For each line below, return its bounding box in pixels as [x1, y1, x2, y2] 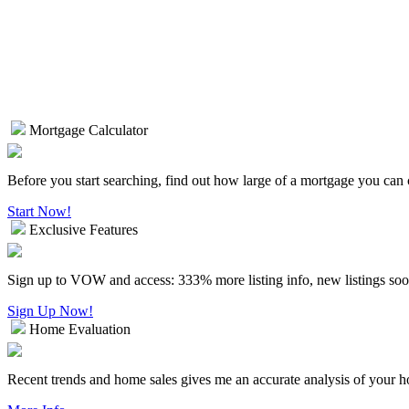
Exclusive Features [29, 221, 138, 237]
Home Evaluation [29, 320, 131, 337]
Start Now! [7, 203, 71, 219]
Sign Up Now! [7, 302, 93, 319]
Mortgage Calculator [29, 121, 148, 138]
